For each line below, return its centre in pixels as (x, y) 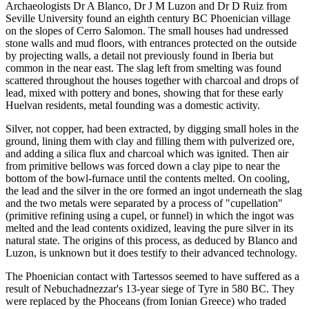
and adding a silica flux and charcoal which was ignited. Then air (147, 153)
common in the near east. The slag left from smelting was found (143, 68)
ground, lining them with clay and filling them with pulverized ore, (150, 141)
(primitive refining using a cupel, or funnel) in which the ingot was (150, 215)
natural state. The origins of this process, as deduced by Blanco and (151, 240)
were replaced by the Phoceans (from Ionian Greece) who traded (146, 301)
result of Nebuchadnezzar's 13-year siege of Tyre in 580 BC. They (150, 288)
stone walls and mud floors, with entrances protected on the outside (151, 43)
